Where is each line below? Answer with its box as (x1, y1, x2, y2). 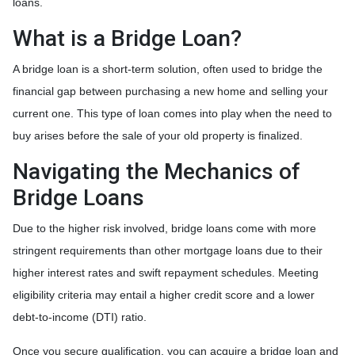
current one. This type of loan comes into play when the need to (13, 106, 332, 120)
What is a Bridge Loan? (13, 25, 242, 52)
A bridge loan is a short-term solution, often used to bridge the (13, 62, 323, 75)
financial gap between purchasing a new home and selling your (13, 84, 328, 97)
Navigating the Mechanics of (13, 158, 300, 185)
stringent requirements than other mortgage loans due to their (13, 243, 323, 257)
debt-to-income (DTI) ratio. (13, 310, 147, 323)
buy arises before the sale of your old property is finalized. (13, 128, 306, 142)
